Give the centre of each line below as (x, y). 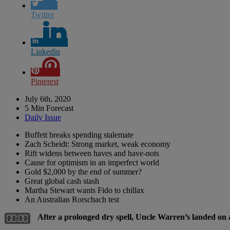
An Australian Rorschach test (72, 199)
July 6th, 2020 (48, 99)
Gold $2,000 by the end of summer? (83, 171)
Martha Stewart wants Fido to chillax (84, 190)
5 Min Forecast (49, 108)
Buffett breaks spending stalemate (79, 135)
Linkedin (45, 51)
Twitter (42, 14)
